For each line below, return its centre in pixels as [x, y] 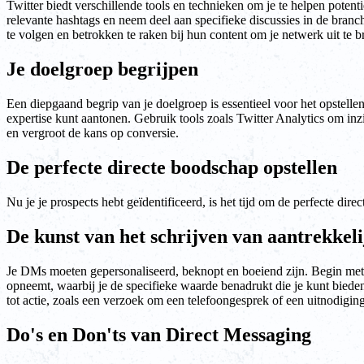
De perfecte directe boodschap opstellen [172, 168]
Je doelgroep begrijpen [102, 69]
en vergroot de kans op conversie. [93, 133]
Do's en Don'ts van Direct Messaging [159, 334]
